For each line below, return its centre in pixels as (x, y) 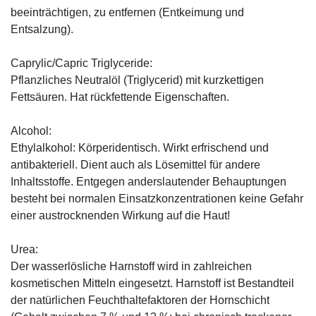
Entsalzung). (42, 30)
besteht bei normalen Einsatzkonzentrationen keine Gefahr (157, 199)
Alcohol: (31, 131)
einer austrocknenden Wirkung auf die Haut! (120, 216)
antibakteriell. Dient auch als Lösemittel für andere (135, 165)
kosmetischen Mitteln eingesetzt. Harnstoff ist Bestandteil (152, 284)
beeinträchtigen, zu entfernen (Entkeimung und (127, 13)
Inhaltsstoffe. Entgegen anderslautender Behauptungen (148, 182)
